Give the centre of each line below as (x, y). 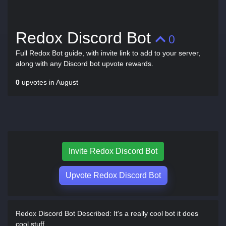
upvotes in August (49, 82)
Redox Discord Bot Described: (64, 213)
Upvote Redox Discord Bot (113, 175)
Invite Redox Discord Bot (113, 151)
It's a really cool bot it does (155, 213)
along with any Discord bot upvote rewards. (84, 64)
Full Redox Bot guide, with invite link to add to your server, (108, 53)
